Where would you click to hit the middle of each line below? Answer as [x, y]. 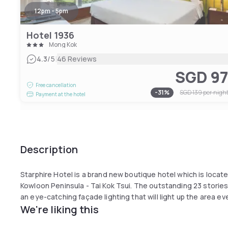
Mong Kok [63, 45]
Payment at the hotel [61, 94]
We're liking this [60, 209]
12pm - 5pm [51, 11]
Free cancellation [56, 85]
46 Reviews [77, 59]
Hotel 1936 [50, 35]
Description [49, 149]
